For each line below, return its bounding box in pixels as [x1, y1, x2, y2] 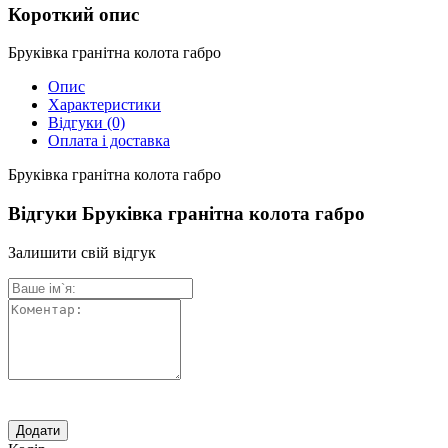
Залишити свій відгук [8, 243, 156, 261]
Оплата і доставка [48, 132, 170, 150]
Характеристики [48, 96, 161, 114]
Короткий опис [8, 3, 139, 25]
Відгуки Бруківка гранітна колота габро [8, 203, 365, 225]
